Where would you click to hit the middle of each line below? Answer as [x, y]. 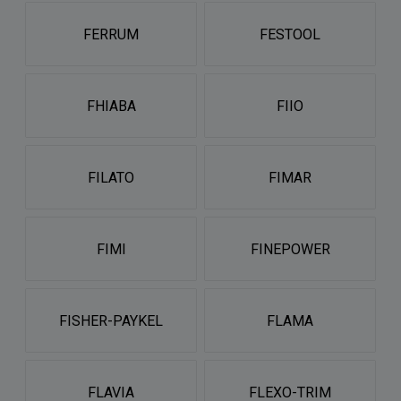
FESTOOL [290, 34]
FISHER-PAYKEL [111, 320]
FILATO [111, 177]
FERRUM [111, 34]
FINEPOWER [290, 249]
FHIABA [111, 106]
